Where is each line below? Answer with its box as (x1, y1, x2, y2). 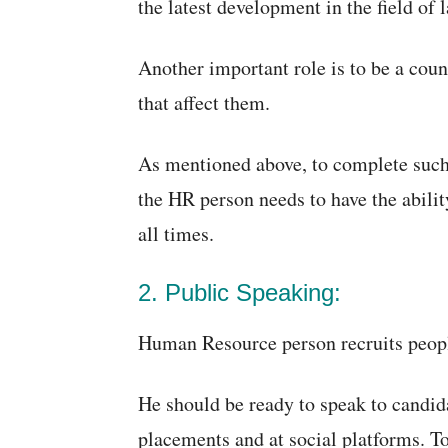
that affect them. (138, 89, 270, 116)
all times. (138, 220, 214, 247)
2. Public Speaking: (138, 279, 341, 306)
